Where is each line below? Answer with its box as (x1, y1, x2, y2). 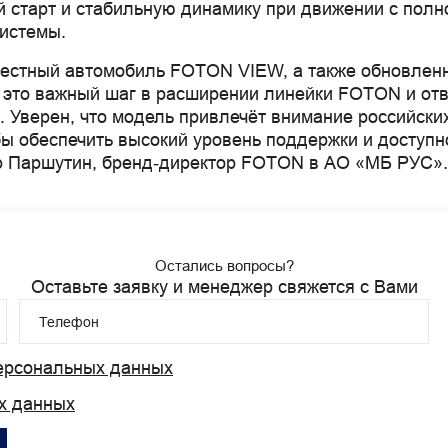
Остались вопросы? (154, 257, 294, 274)
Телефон (38, 313, 99, 330)
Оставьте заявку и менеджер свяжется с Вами (30, 277, 418, 297)
